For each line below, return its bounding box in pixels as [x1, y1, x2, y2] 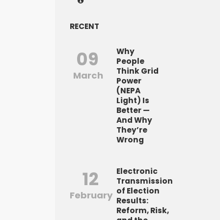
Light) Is [116, 95, 149, 106]
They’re [116, 125, 147, 136]
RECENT [70, 21, 99, 32]
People [116, 56, 144, 67]
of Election [116, 186, 160, 196]
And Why [116, 115, 152, 126]
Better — [116, 105, 150, 116]
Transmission [116, 176, 173, 187]
